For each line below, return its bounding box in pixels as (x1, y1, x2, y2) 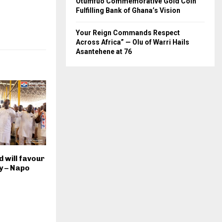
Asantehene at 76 (76, 48, 132, 56)
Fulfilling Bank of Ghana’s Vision (76, 6, 180, 15)
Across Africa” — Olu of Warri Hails (76, 38, 189, 47)
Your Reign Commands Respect (76, 29, 180, 37)
